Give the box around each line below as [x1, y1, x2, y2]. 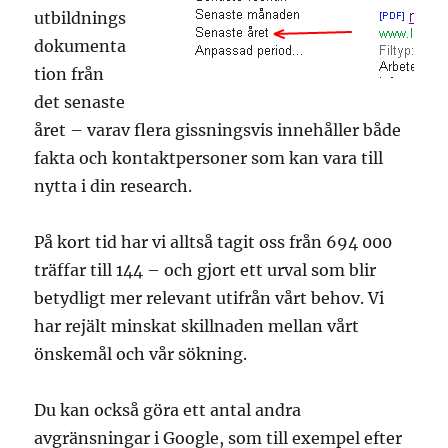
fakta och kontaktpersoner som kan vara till [34, 148, 384, 169]
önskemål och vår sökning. [34, 344, 248, 365]
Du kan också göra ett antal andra [34, 400, 302, 421]
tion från [34, 64, 105, 85]
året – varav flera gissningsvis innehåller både [34, 120, 402, 141]
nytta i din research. [34, 176, 193, 197]
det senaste [34, 92, 126, 113]
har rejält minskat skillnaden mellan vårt [34, 316, 360, 337]
